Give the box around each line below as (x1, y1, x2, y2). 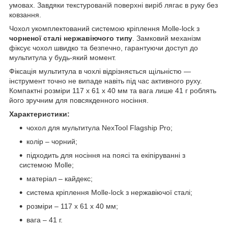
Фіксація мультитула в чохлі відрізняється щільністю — (9, 67, 191, 76)
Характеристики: (9, 110, 70, 119)
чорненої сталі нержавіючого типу (9, 34, 132, 43)
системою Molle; (19, 161, 74, 169)
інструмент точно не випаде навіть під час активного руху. (9, 77, 202, 85)
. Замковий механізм (132, 34, 201, 43)
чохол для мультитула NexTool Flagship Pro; (26, 124, 173, 132)
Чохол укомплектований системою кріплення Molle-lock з (9, 24, 199, 33)
